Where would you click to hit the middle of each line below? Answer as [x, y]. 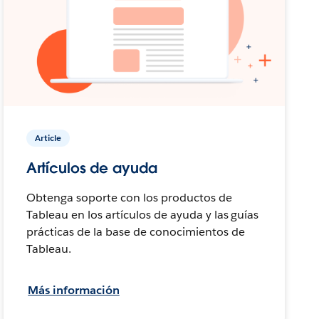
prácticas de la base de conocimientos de [136, 231]
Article [48, 137]
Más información [74, 290]
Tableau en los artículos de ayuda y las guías [143, 214]
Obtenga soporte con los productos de [129, 197]
